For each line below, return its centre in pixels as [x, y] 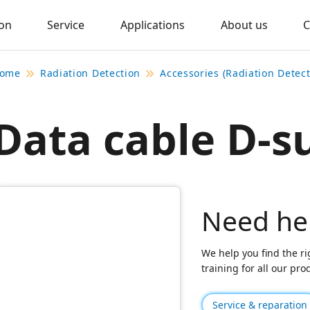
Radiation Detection [90, 73]
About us [244, 25]
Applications [153, 25]
